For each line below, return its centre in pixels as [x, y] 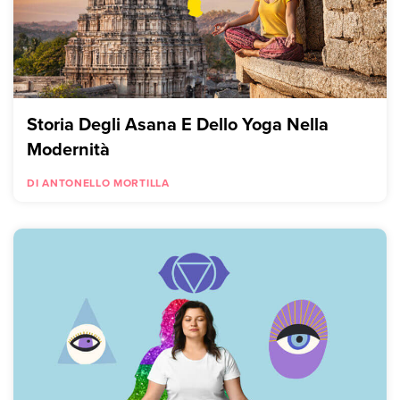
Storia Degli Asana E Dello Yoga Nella [178, 123]
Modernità [68, 148]
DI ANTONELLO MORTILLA [98, 182]
